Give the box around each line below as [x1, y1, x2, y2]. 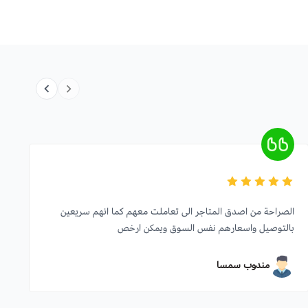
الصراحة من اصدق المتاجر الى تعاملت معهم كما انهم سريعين [60, 204, 294, 219]
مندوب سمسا [216, 258, 269, 272]
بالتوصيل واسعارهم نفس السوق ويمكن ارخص [117, 221, 294, 235]
